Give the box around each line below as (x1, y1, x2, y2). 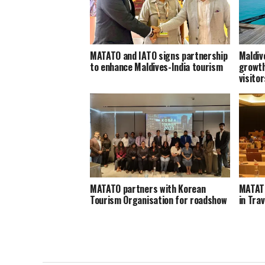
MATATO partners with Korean (90, 181, 206, 196)
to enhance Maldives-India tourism (90, 59, 223, 74)
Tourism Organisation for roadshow (90, 192, 227, 207)
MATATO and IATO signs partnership (90, 48, 228, 63)
